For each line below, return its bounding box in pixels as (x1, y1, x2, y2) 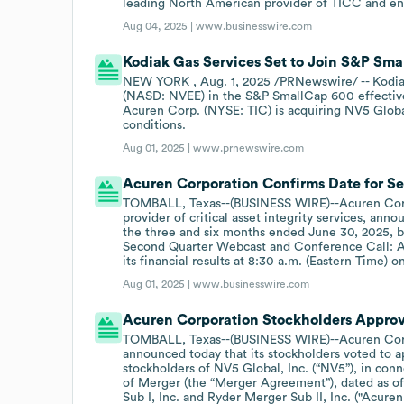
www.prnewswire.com (193, 142, 305, 153)
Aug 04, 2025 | (123, 20, 197, 32)
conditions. (123, 118, 187, 132)
